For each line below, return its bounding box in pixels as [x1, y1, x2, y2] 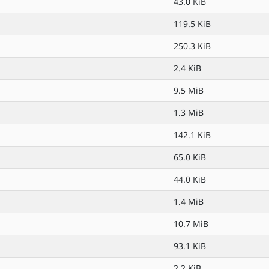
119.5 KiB [174, 18, 211, 29]
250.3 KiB [174, 40, 211, 52]
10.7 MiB [174, 218, 208, 229]
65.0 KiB [174, 151, 206, 163]
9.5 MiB [174, 85, 204, 96]
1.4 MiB [174, 196, 204, 207]
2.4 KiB [174, 62, 201, 74]
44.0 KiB [174, 174, 206, 185]
